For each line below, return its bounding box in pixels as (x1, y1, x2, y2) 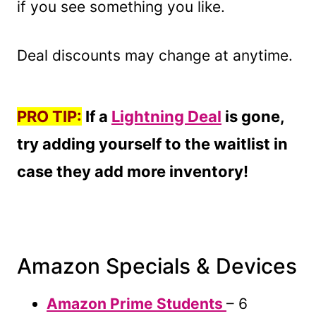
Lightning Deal (111, 107, 221, 126)
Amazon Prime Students (47, 294, 226, 312)
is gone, (221, 107, 284, 126)
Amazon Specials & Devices (17, 253, 297, 279)
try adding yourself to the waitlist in (17, 134, 288, 153)
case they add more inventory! (17, 162, 252, 181)
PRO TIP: (17, 107, 82, 126)
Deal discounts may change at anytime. (17, 46, 293, 64)
